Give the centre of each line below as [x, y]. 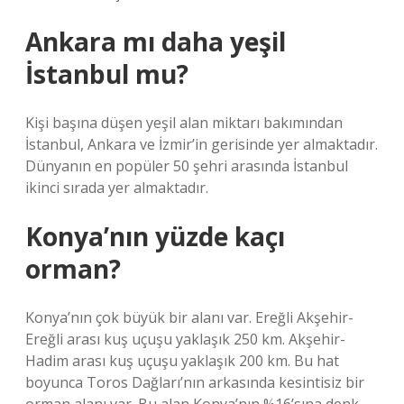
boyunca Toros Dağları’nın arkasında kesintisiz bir [195, 382]
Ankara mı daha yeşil [156, 41]
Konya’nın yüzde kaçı [155, 236]
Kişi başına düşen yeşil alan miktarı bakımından [184, 123]
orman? [73, 269]
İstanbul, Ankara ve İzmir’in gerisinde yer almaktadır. [202, 144]
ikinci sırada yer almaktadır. [117, 188]
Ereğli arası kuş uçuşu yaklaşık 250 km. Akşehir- [185, 339]
